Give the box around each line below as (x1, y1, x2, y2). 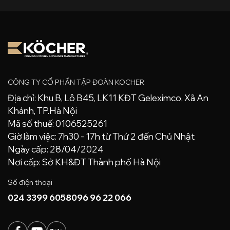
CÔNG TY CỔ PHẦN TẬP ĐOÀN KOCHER (8, 77, 144, 87)
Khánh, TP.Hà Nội (8, 105, 77, 116)
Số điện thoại (8, 178, 52, 187)
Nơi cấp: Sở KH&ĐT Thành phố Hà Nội (8, 156, 161, 167)
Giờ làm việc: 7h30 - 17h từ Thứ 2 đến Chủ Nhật (8, 130, 195, 142)
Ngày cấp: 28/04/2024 (8, 143, 104, 155)
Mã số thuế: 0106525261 (8, 118, 107, 129)
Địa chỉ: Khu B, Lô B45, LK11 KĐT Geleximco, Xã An (8, 92, 208, 103)
